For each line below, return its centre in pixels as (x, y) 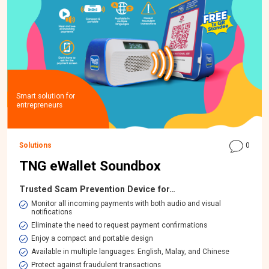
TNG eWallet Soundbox (90, 166)
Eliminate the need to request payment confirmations (119, 225)
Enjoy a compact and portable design (92, 239)
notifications (52, 212)
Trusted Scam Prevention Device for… (98, 189)
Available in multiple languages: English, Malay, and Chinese (131, 252)
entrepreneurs (39, 105)
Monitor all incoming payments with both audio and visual (126, 204)
